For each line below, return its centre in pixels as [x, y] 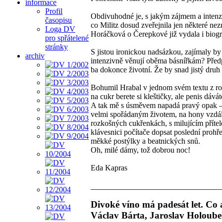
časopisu [58, 20]
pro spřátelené [67, 38]
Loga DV [60, 29]
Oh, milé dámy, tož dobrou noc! [140, 150]
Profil [54, 11]
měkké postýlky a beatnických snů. [145, 141]
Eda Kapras [109, 167]
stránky [56, 47]
